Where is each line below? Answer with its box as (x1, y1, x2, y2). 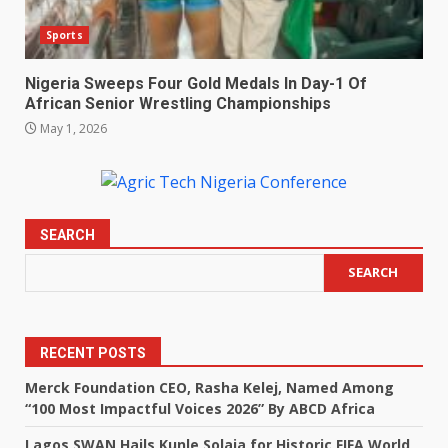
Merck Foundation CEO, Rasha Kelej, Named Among (25, 377, 394, 397)
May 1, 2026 (37, 120, 107, 137)
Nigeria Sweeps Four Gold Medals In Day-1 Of (25, 74, 367, 93)
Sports (46, 28, 83, 42)
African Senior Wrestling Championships (25, 94, 331, 113)
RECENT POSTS (40, 344, 146, 361)
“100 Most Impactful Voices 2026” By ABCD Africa (25, 398, 375, 418)
